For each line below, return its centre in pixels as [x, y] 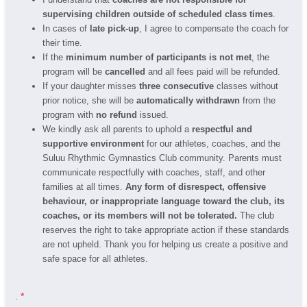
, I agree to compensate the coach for [214, 29]
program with [69, 115]
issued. [153, 115]
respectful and [222, 130]
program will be [74, 72]
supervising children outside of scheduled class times [158, 14]
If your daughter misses [89, 86]
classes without [246, 86]
